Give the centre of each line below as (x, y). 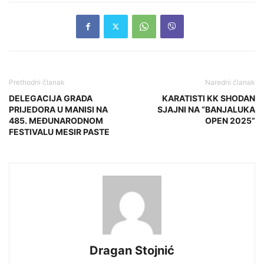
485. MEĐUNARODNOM (56, 120)
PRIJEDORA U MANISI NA (58, 109)
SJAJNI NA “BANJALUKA (206, 109)
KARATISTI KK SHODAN (209, 98)
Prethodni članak (37, 82)
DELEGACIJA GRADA (51, 98)
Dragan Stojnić (132, 250)
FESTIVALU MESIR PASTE (59, 131)
